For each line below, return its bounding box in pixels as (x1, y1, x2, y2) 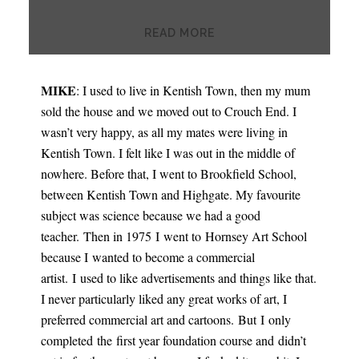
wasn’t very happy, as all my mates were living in (40, 123, 288, 140)
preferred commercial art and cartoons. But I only (40, 311, 291, 328)
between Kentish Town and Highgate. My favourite (40, 186, 301, 203)
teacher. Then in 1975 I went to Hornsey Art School (40, 228, 307, 244)
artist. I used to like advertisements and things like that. (40, 269, 317, 286)
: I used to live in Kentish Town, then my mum (75, 82, 310, 99)
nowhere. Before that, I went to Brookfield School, (40, 165, 296, 182)
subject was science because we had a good (40, 207, 260, 224)
